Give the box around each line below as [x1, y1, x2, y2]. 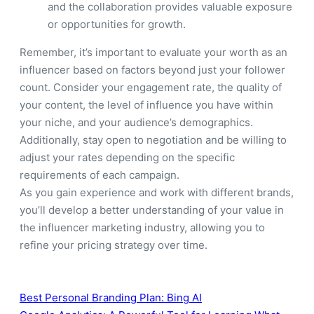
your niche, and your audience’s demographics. [20, 115, 253, 129]
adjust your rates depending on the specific [20, 150, 235, 164]
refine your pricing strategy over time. [20, 238, 207, 252]
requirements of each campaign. [20, 168, 179, 182]
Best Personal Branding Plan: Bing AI [20, 290, 202, 304]
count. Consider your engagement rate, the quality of [20, 80, 282, 94]
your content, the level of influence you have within [20, 97, 273, 111]
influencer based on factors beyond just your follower [20, 62, 285, 76]
